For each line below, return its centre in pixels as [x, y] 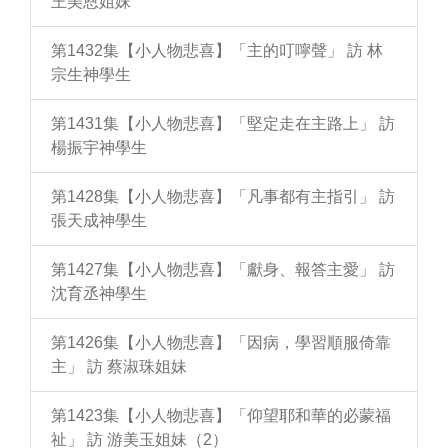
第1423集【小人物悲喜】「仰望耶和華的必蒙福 [221, 416]
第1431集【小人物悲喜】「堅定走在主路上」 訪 [223, 124]
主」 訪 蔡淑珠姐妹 [119, 367]
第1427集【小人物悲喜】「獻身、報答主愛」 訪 [223, 270]
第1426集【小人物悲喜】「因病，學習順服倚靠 [221, 343]
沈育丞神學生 [99, 294]
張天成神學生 [99, 221]
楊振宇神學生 [99, 148]
